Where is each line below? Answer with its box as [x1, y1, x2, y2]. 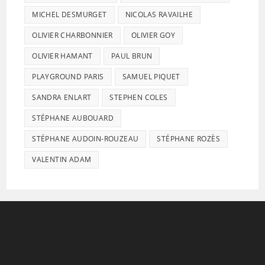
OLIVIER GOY [131, 30, 176, 40]
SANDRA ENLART [32, 92, 92, 102]
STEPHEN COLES [109, 92, 168, 102]
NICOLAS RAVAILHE [125, 9, 193, 20]
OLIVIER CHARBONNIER [32, 30, 113, 40]
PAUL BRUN [111, 50, 153, 61]
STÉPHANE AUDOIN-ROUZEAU [32, 133, 139, 144]
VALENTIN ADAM [32, 154, 92, 164]
